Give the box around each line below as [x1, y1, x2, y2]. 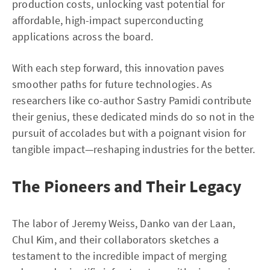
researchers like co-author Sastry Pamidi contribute [12, 93, 252, 107]
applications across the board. [12, 30, 153, 43]
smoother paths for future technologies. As [12, 77, 213, 91]
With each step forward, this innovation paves [12, 61, 225, 75]
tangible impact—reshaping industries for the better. [12, 142, 256, 156]
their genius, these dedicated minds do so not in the [12, 110, 255, 124]
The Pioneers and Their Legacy [12, 175, 242, 197]
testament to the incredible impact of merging [12, 249, 227, 263]
